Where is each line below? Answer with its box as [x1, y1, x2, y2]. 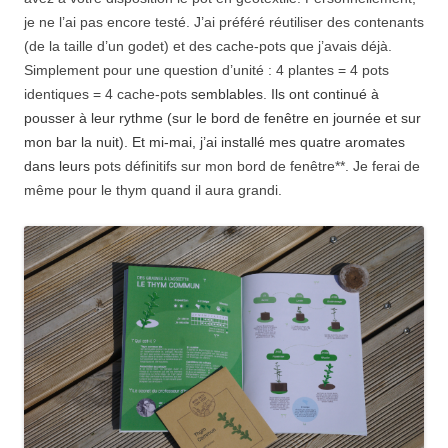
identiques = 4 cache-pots [24, 86, 191, 103]
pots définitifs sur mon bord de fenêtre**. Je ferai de [94, 158, 420, 175]
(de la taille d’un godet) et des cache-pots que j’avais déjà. [24, 38, 392, 55]
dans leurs [24, 158, 94, 175]
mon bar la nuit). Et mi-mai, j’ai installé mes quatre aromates [24, 134, 405, 151]
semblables [191, 86, 263, 103]
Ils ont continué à [267, 86, 379, 103]
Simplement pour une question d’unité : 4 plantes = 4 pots [24, 62, 389, 79]
